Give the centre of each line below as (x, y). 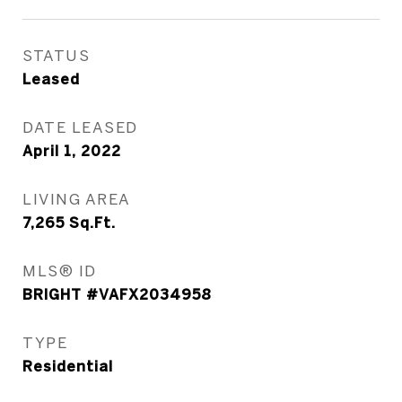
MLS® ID (60, 271)
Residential (68, 366)
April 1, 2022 (72, 151)
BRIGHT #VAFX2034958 (117, 294)
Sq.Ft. (92, 223)
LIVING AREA (77, 199)
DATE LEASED (80, 127)
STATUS (56, 55)
